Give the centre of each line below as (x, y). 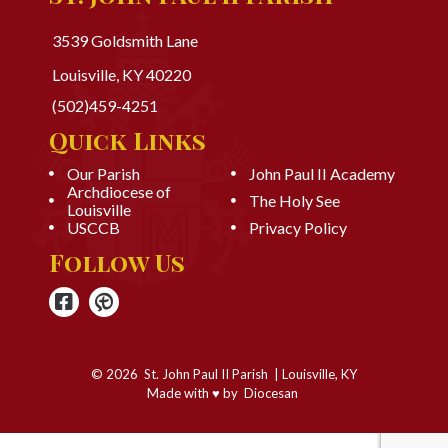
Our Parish (103, 173)
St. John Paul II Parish (206, 374)
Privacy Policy (298, 227)
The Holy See (294, 200)
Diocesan (271, 393)
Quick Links (127, 139)
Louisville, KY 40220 (121, 74)
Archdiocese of (119, 191)
